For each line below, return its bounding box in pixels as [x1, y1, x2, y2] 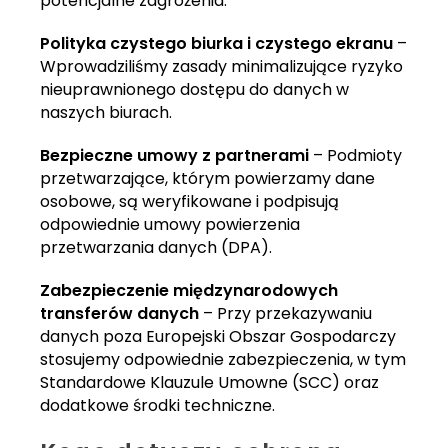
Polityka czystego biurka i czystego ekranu [40, 32, 393, 56]
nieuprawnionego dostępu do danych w [40, 78, 349, 102]
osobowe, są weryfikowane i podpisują [40, 190, 339, 214]
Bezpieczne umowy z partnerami [40, 144, 309, 168]
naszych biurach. [40, 101, 172, 125]
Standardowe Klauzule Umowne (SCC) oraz [40, 371, 379, 395]
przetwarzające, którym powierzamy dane [40, 167, 375, 191]
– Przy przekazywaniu [199, 302, 372, 326]
